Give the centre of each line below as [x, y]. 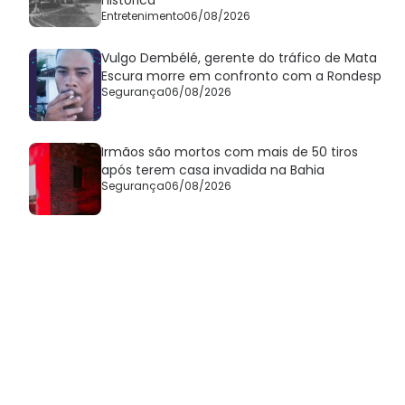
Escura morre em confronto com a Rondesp [241, 75]
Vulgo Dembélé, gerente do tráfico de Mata [239, 57]
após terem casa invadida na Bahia [213, 170]
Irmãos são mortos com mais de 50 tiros [230, 151]
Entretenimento [142, 15]
